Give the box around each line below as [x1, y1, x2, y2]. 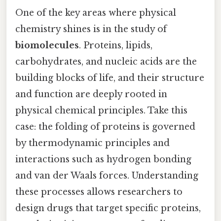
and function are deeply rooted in [15, 88, 167, 100]
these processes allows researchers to [15, 186, 183, 197]
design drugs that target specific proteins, [15, 202, 201, 214]
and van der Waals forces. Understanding [15, 170, 198, 181]
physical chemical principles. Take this [15, 105, 187, 116]
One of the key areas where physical [15, 7, 176, 18]
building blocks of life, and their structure [15, 72, 204, 83]
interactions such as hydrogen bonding [15, 153, 191, 165]
